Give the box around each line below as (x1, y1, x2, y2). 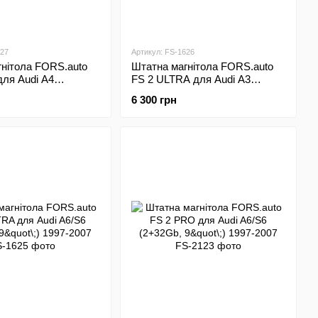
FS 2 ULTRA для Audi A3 (131, 73, 251, 85)
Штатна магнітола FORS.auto (131, 60, 273, 72)
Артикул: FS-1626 (131, 48, 194, 56)
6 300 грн (131, 94, 177, 106)
